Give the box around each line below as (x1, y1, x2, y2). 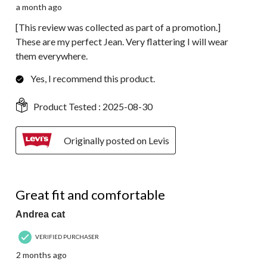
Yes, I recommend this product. (30, 73, 155, 85)
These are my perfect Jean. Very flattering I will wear (15, 36, 228, 48)
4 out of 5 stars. (15, 175, 78, 187)
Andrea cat (15, 209, 65, 220)
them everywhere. (15, 50, 88, 62)
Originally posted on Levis (64, 134, 169, 146)
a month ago (16, 2, 62, 13)
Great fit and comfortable (15, 187, 165, 203)
